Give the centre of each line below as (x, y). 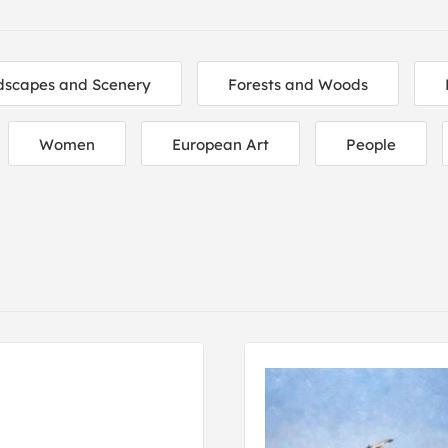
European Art (220, 144)
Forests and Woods (298, 84)
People (371, 144)
